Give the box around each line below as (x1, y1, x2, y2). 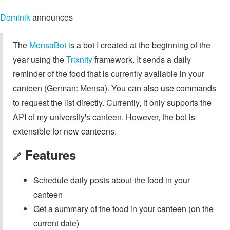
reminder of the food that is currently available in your (13, 68, 204, 80)
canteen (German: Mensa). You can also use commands (13, 82, 216, 94)
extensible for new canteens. (13, 125, 117, 138)
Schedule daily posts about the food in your (33, 174, 190, 186)
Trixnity (66, 53, 92, 66)
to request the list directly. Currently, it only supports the (13, 97, 212, 109)
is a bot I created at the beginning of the (66, 39, 210, 51)
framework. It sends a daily (92, 53, 191, 66)
